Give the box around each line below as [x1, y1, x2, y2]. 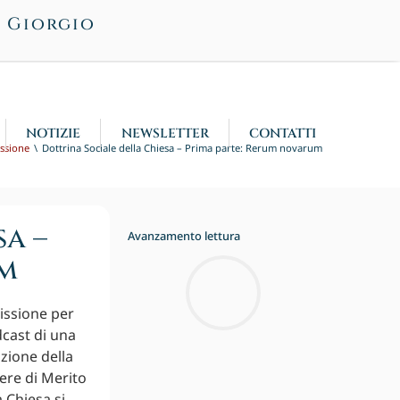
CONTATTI [248, 124, 316, 142]
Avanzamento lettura [128, 228, 241, 245]
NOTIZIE [26, 124, 81, 142]
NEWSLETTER [121, 124, 209, 142]
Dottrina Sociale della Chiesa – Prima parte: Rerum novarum [42, 140, 322, 154]
